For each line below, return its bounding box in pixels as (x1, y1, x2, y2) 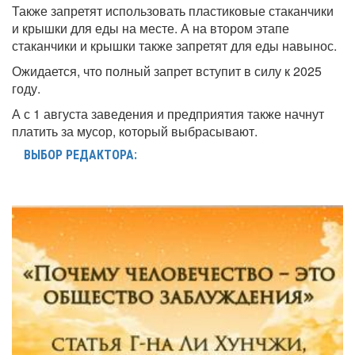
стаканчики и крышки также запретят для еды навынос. (12, 36, 337, 55)
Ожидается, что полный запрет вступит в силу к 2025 (12, 61, 322, 80)
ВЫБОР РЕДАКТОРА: (24, 147, 137, 162)
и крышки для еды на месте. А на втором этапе (12, 18, 289, 37)
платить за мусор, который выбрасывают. (12, 121, 258, 140)
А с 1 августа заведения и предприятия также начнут (12, 104, 324, 123)
